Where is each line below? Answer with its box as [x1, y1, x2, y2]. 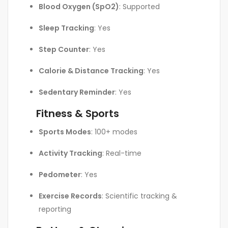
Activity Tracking [39, 148, 102, 158]
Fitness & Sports [36, 106, 119, 121]
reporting [39, 204, 71, 214]
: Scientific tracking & [102, 190, 177, 201]
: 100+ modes [91, 126, 137, 137]
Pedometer [39, 169, 81, 180]
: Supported [119, 1, 160, 12]
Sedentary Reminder [39, 87, 115, 97]
